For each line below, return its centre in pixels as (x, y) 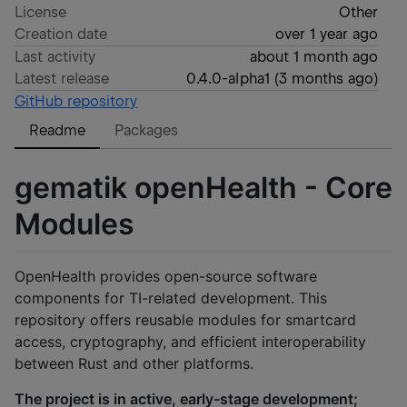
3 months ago (326, 79)
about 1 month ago (313, 57)
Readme (58, 130)
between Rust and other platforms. (134, 364)
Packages (147, 130)
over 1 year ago (326, 34)
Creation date (61, 34)
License (41, 12)
